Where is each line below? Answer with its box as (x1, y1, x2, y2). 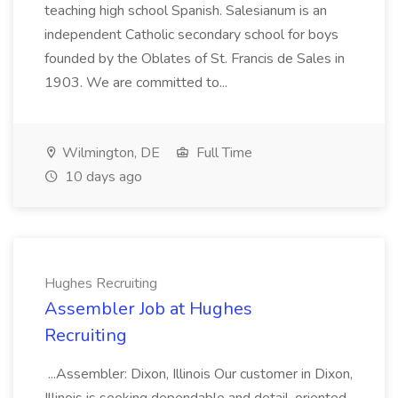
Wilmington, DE (59, 143, 160, 163)
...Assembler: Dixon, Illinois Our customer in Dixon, (44, 364, 353, 384)
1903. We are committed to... (44, 73, 231, 92)
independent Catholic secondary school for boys (44, 25, 338, 44)
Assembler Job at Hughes (44, 297, 252, 321)
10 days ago (61, 167, 142, 187)
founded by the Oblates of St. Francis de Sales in (44, 49, 345, 68)
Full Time (193, 143, 252, 163)
